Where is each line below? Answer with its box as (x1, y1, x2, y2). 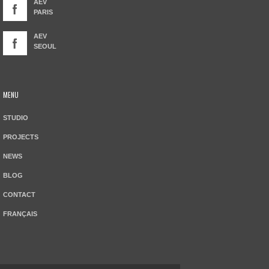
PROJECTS (3, 133, 38, 141)
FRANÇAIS (3, 210, 37, 218)
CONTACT (3, 191, 35, 199)
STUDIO (3, 114, 28, 122)
